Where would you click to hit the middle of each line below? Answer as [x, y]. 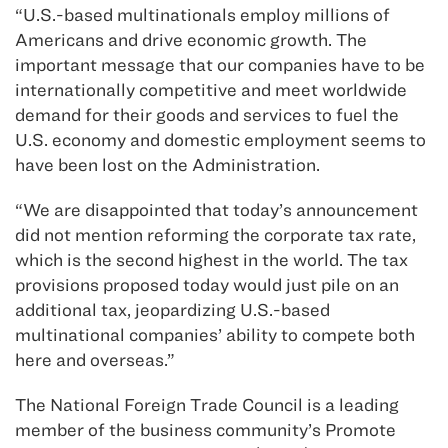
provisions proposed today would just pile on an [207, 285]
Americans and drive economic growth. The [191, 40]
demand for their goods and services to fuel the [207, 115]
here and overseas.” [95, 360]
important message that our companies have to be [220, 65]
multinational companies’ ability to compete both [215, 335]
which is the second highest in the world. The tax [211, 260]
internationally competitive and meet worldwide [211, 90]
